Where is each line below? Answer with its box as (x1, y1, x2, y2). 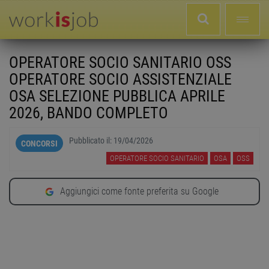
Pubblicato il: (69, 136, 113, 145)
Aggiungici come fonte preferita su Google (59, 186, 219, 198)
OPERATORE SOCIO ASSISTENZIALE (9, 70, 232, 88)
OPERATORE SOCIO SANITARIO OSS (9, 53, 231, 71)
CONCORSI (21, 139, 58, 148)
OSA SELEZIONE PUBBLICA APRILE (9, 87, 225, 105)
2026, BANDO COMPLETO (9, 104, 168, 122)
